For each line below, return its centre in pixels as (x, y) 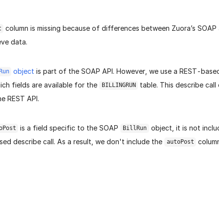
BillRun (134, 128)
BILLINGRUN (119, 85)
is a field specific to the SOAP (69, 128)
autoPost (180, 142)
